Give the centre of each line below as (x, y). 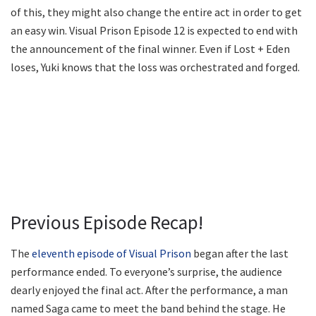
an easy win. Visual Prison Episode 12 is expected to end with (154, 31)
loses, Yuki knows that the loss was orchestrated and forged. (155, 67)
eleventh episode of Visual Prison (111, 254)
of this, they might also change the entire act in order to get (156, 12)
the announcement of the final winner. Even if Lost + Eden (150, 49)
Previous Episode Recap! (107, 222)
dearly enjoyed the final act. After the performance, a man (149, 290)
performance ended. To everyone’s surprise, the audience (146, 272)
